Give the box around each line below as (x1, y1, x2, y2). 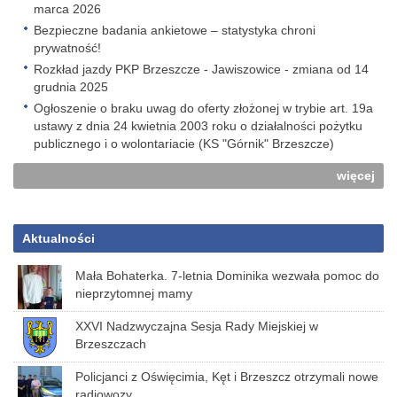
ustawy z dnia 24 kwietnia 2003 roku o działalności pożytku (34, 119, 362, 133)
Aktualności (22, 231, 95, 245)
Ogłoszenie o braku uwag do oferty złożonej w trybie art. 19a (34, 101, 373, 115)
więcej (337, 168, 375, 183)
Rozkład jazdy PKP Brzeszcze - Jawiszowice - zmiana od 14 (34, 62, 369, 76)
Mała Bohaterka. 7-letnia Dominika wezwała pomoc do (75, 269, 379, 283)
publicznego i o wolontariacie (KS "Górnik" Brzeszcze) (34, 136, 334, 151)
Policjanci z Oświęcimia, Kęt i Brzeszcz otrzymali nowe (75, 370, 378, 384)
